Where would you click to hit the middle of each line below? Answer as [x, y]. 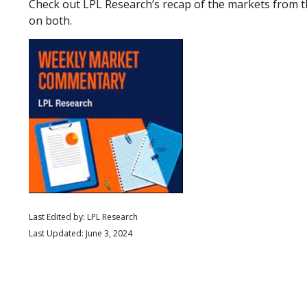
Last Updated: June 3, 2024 [81, 234]
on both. [50, 21]
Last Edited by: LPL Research [83, 217]
